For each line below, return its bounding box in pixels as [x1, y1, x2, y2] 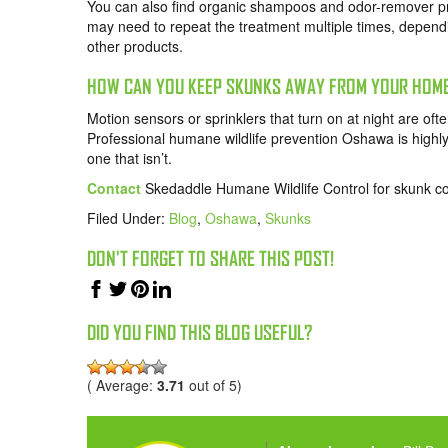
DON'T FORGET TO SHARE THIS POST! [87, 247, 334, 271]
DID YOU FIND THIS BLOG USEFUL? [87, 321, 312, 345]
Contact [87, 178, 141, 199]
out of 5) [185, 374, 242, 395]
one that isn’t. [87, 148, 172, 169]
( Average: [87, 374, 157, 395]
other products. [87, 36, 183, 57]
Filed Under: [87, 208, 169, 229]
